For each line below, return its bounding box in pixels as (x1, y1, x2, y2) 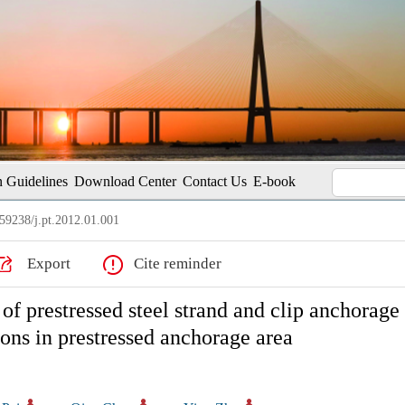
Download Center (74, 174, 176, 189)
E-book (253, 174, 296, 189)
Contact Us (183, 174, 247, 189)
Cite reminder (133, 255, 221, 272)
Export (26, 255, 71, 272)
